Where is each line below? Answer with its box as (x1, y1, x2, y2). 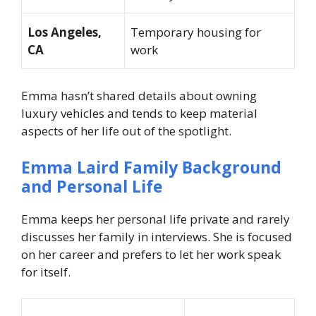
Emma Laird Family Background (21, 155, 281, 178)
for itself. (21, 263, 71, 280)
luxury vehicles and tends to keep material (21, 105, 257, 122)
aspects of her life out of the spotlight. (21, 123, 231, 140)
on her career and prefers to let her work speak (21, 245, 281, 262)
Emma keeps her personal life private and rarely (21, 210, 290, 227)
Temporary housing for (130, 23, 261, 40)
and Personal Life (21, 174, 163, 197)
